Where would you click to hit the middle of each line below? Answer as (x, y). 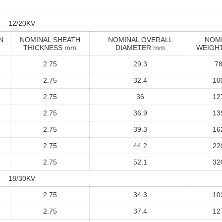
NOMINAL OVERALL (140, 40)
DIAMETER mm (140, 48)
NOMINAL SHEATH (50, 40)
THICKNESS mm (50, 48)
